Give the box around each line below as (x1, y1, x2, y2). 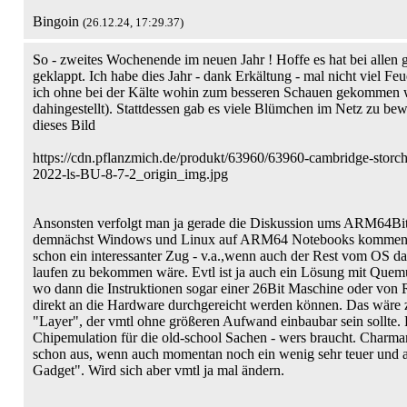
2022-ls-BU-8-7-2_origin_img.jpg (33, 166, 228, 182)
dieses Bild (33, 117, 95, 133)
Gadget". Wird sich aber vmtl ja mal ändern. (33, 362, 284, 378)
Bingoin (33, 14, 83, 29)
